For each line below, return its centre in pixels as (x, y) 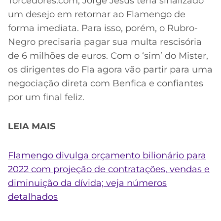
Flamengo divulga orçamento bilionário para (107, 155)
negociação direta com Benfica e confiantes (106, 84)
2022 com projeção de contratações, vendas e (109, 169)
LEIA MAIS (32, 127)
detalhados (33, 197)
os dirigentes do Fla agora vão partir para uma (110, 70)
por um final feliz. (46, 97)
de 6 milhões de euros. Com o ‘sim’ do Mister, (108, 56)
